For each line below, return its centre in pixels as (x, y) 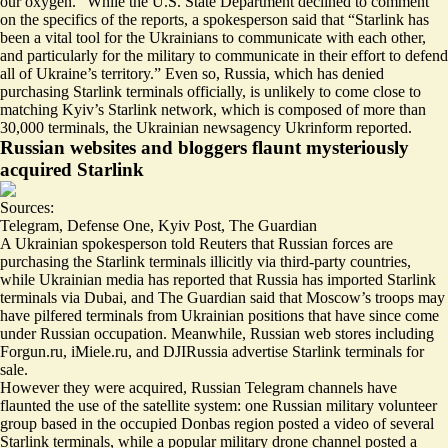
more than (394, 109)
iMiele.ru (99, 351)
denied (363, 73)
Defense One (108, 225)
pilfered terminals (88, 315)
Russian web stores (310, 333)
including (402, 333)
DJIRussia (195, 351)
